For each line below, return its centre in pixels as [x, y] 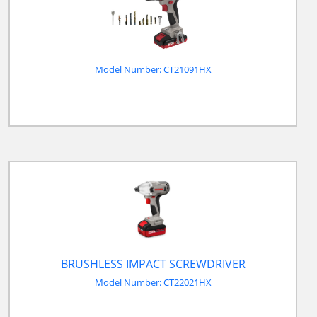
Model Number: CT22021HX [153, 282]
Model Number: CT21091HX [153, 70]
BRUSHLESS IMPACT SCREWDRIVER [153, 264]
